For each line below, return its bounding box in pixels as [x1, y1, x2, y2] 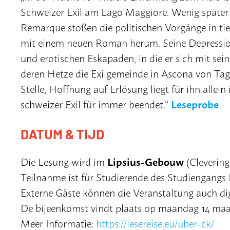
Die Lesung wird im [21, 154, 107, 169]
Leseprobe [171, 95, 219, 112]
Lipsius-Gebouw [107, 153, 184, 169]
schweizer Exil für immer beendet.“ [21, 96, 171, 111]
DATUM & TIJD [21, 124, 104, 143]
